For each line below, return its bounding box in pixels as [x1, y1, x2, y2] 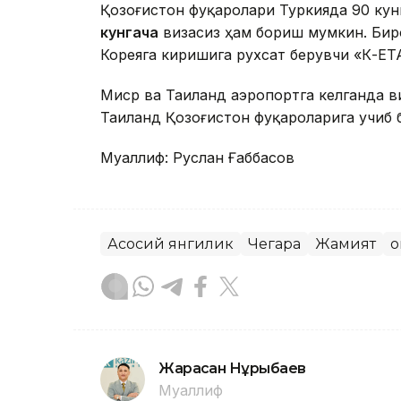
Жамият [315, 235, 376, 253]
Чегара [248, 235, 301, 253]
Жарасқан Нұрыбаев [158, 360, 306, 378]
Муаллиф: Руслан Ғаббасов [100, 149, 294, 167]
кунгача [100, 23, 158, 42]
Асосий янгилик [107, 235, 234, 253]
